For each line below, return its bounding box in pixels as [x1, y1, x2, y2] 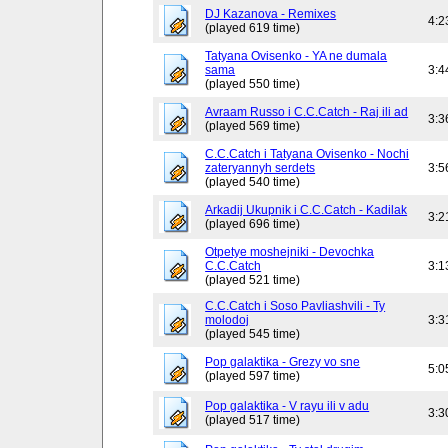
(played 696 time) [205, 217, 301, 232]
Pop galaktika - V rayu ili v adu [205, 399, 370, 414]
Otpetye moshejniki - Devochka [205, 245, 375, 260]
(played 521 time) [205, 273, 301, 288]
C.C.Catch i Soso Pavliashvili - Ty [205, 299, 386, 314]
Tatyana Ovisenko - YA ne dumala [205, 49, 388, 64]
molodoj [205, 313, 250, 328]
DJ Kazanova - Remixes [205, 7, 337, 22]
